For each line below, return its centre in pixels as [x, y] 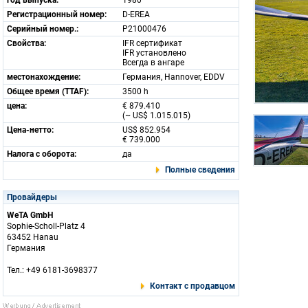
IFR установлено [154, 53]
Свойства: [26, 43]
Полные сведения [200, 170]
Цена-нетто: [30, 130]
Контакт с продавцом [192, 286]
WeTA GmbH [30, 215]
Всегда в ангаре [153, 63]
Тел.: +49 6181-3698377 [52, 270]
